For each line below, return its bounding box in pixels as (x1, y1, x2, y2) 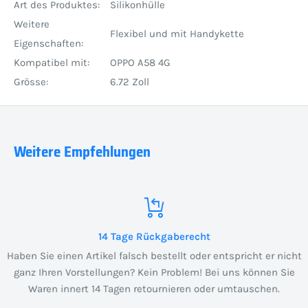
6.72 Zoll (110, 76, 149, 89)
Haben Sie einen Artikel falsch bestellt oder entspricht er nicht (6, 250, 302, 263)
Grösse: (14, 76, 48, 89)
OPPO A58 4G (110, 56, 170, 69)
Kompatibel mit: (14, 56, 89, 69)
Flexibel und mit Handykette (110, 27, 244, 41)
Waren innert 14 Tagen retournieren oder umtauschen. (28, 283, 280, 296)
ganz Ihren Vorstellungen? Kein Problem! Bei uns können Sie (13, 266, 295, 279)
